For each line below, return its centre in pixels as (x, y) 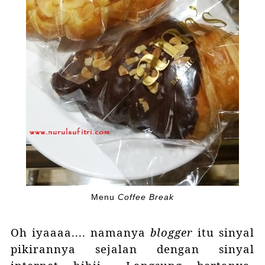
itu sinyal (224, 232)
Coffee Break (146, 197)
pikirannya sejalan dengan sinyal (132, 249)
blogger (172, 232)
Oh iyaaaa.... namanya (80, 232)
